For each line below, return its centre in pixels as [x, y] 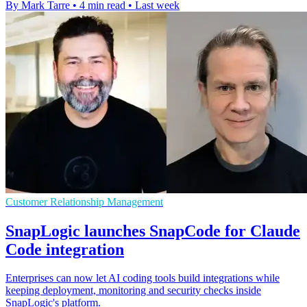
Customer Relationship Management [84, 201]
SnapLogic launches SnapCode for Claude [153, 231]
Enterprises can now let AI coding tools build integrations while [143, 278]
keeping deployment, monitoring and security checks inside [133, 291]
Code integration [65, 249]
